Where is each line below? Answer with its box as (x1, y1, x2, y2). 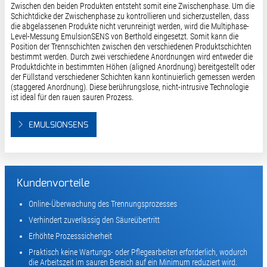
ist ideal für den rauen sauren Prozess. (10, 92, 133, 102)
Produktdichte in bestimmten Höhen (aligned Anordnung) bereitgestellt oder (10, 61, 255, 72)
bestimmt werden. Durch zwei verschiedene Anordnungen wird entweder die (10, 51, 253, 61)
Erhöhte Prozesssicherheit (28, 231, 112, 241)
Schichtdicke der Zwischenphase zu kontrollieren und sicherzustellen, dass (10, 11, 249, 21)
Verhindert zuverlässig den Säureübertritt (28, 215, 160, 225)
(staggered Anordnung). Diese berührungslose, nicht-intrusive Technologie (10, 82, 249, 92)
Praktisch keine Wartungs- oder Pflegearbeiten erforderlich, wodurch (28, 247, 247, 257)
